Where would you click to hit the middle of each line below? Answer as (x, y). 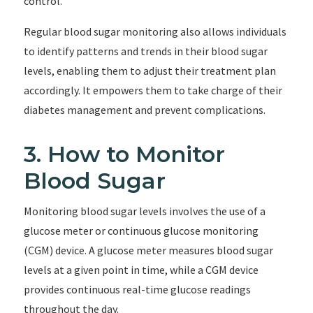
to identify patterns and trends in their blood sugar (145, 51)
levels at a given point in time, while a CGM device (141, 270)
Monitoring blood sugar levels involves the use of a (144, 211)
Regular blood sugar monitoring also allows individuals (155, 31)
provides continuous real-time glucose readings (137, 289)
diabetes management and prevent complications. (144, 110)
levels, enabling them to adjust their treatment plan (150, 71)
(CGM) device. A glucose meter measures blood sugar (148, 250)
